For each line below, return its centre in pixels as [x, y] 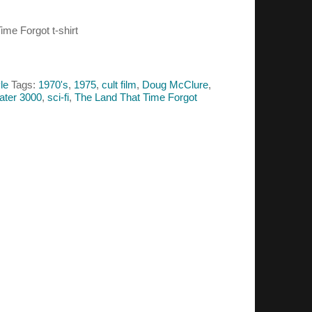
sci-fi [58, 97]
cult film [119, 84]
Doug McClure [175, 84]
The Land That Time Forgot [136, 97]
